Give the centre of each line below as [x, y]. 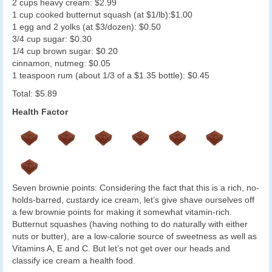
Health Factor [40, 111]
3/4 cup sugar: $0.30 [52, 39]
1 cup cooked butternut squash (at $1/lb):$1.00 [102, 14]
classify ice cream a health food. [74, 260]
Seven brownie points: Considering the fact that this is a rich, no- [136, 187]
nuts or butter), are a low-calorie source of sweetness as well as [134, 236]
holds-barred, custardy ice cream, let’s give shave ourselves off [133, 199]
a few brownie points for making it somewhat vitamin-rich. [122, 212]
